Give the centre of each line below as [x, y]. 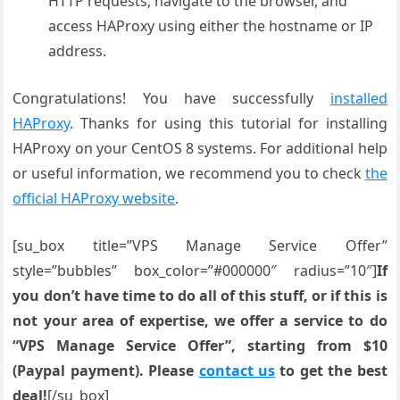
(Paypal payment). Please [106, 371]
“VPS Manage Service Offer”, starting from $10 [200, 346]
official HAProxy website [94, 198]
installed [358, 98]
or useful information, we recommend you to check [189, 173]
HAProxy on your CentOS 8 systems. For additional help [200, 148]
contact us [237, 371]
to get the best [331, 371]
